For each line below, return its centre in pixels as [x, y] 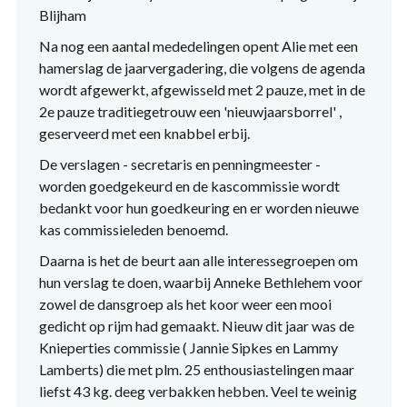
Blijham [62, 15]
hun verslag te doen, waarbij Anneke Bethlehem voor [200, 282]
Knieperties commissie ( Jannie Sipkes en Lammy [188, 347]
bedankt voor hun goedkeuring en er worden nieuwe [199, 208]
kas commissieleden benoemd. [133, 229]
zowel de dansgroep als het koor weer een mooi [185, 304]
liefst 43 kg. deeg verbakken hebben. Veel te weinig [198, 391]
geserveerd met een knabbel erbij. [144, 133]
